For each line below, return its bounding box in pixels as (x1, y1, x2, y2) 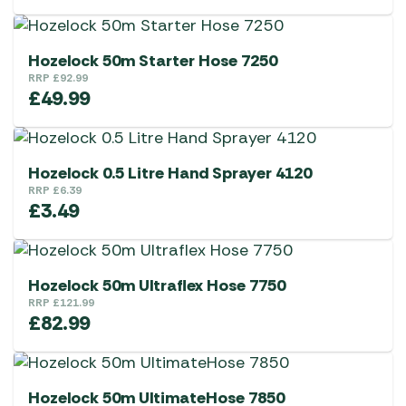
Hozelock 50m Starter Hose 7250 (28, 50, 277, 72)
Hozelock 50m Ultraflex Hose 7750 (28, 275, 285, 297)
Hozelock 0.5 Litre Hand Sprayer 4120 (28, 162, 312, 185)
